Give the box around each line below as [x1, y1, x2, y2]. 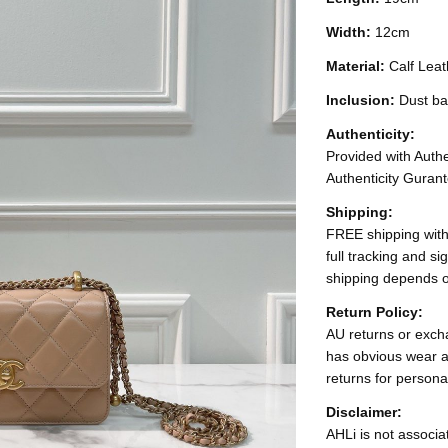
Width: [326, 24, 376, 40]
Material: [326, 58, 390, 74]
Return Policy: [326, 304, 424, 320]
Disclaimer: [326, 404, 403, 420]
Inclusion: [326, 92, 400, 108]
